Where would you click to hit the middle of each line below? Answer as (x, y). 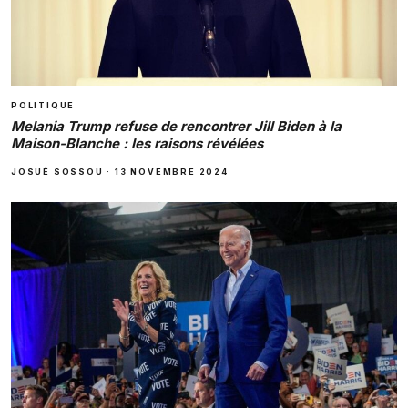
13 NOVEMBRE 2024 (172, 172)
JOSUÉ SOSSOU (57, 172)
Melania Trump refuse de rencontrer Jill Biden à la (176, 127)
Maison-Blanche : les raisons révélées (137, 144)
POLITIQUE (43, 106)
